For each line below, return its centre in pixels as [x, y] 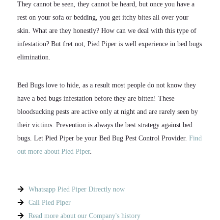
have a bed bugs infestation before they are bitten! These [96, 98]
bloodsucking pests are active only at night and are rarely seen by [108, 111]
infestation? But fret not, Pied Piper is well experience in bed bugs [110, 44]
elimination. [34, 57]
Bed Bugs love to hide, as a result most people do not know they [107, 85]
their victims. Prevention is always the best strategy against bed [105, 125]
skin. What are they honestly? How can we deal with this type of [107, 30]
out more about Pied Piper [54, 151]
